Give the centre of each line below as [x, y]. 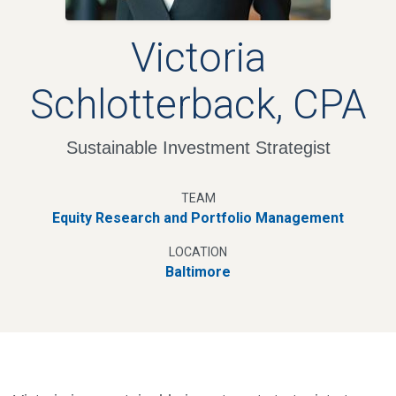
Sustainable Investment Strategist [198, 148]
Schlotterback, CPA [198, 105]
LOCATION [198, 252]
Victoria [198, 58]
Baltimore [198, 272]
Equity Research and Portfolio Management [198, 218]
